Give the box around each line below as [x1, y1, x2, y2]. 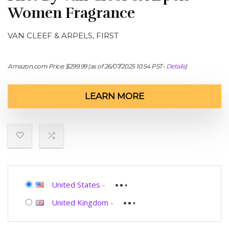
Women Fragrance [8, 4, 135, 22]
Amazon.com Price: [8, 62, 65, 70]
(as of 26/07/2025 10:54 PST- [86, 62, 166, 70]
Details [166, 62, 185, 70]
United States [52, 179, 100, 190]
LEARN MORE [85, 91, 144, 101]
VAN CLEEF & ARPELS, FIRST [8, 31, 119, 40]
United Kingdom [52, 197, 108, 208]
